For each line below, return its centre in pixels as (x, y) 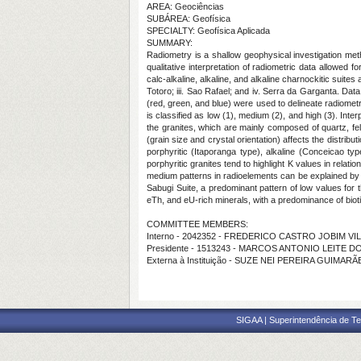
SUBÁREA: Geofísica (189, 19)
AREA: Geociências (185, 6)
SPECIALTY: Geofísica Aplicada (208, 31)
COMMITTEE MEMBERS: (197, 224)
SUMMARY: (170, 43)
